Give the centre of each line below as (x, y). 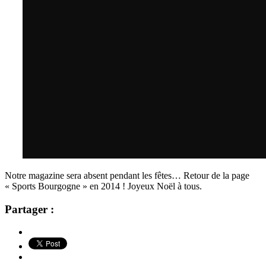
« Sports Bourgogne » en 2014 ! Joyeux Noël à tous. (103, 186)
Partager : (29, 209)
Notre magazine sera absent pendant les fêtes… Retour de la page (127, 175)
